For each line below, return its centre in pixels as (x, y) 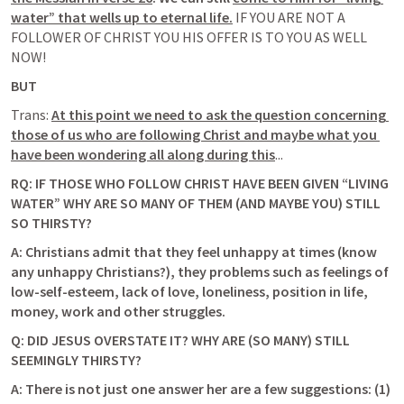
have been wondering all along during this (143, 154)
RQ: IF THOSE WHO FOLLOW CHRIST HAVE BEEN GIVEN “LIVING (200, 183)
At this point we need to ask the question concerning (219, 115)
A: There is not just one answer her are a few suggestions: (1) (201, 389)
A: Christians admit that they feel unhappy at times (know (194, 252)
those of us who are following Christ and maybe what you (194, 134)
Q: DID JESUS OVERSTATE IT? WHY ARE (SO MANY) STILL (180, 340)
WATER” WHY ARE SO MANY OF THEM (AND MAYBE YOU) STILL (196, 203)
